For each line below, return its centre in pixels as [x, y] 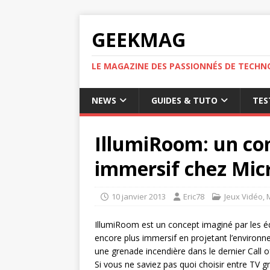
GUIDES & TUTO [184, 100]
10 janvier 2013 [139, 196]
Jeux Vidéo [243, 196]
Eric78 [194, 196]
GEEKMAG [139, 39]
